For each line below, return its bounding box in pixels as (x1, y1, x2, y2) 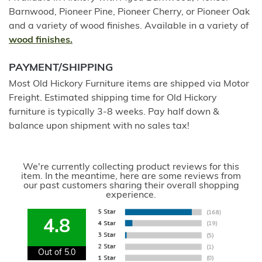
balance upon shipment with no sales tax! (9, 122, 189, 131)
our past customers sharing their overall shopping (23, 181, 239, 191)
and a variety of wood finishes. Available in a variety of (9, 22, 249, 31)
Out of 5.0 (38, 249, 76, 257)
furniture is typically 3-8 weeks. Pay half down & (9, 108, 219, 117)
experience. (106, 191, 156, 200)
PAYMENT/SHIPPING (9, 63, 113, 74)
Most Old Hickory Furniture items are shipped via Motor (9, 80, 249, 89)
